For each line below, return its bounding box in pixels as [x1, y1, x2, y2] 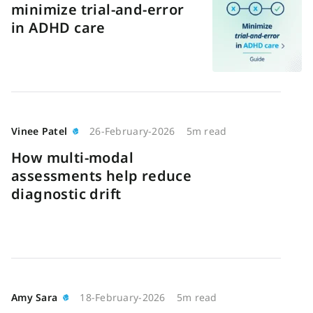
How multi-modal [11, 148, 133, 167]
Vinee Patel [11, 124, 68, 138]
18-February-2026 [80, 291, 166, 304]
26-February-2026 [89, 124, 175, 138]
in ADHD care [11, 18, 105, 37]
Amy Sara [11, 291, 58, 304]
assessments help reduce [11, 166, 192, 185]
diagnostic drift [11, 184, 122, 203]
